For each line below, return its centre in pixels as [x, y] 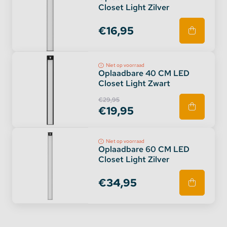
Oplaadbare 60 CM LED [144, 149]
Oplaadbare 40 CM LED [144, 73]
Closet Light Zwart [134, 83]
